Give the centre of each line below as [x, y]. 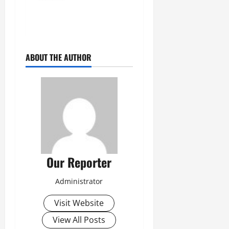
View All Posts [79, 220]
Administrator [79, 181]
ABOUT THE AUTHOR [59, 58]
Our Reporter [79, 162]
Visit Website [79, 203]
